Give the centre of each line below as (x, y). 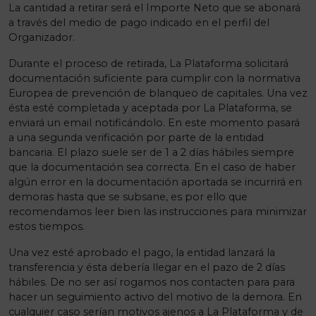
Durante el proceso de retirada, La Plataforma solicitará (148, 63)
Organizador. (42, 37)
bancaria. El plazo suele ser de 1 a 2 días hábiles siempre (151, 152)
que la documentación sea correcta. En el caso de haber (152, 167)
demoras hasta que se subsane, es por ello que (128, 197)
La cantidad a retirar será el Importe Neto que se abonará (154, 8)
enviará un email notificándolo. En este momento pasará (154, 123)
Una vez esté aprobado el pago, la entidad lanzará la (142, 253)
